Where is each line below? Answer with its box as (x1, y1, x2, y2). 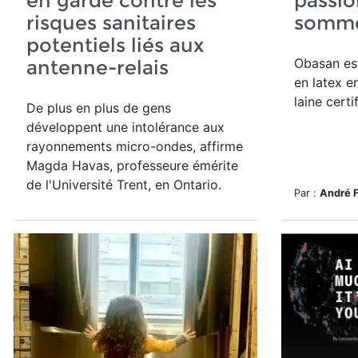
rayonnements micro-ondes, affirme (26, 138, 243, 154)
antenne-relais (26, 56, 169, 79)
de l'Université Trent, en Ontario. (26, 177, 221, 193)
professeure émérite (113, 157, 238, 173)
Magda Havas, (26, 157, 113, 173)
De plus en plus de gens (26, 100, 171, 116)
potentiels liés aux (26, 34, 204, 57)
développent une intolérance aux (26, 119, 225, 135)
